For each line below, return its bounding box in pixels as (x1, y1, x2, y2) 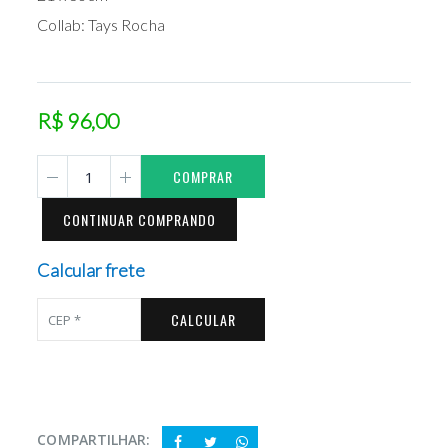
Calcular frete (37, 259, 146, 282)
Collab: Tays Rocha (37, 15, 165, 35)
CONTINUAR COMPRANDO (63, 209, 217, 231)
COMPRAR (173, 166, 234, 188)
